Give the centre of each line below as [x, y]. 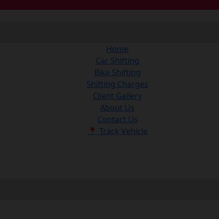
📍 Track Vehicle [117, 131]
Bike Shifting [117, 73]
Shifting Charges [117, 84]
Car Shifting [117, 61]
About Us [117, 108]
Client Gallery [117, 96]
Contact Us [117, 120]
